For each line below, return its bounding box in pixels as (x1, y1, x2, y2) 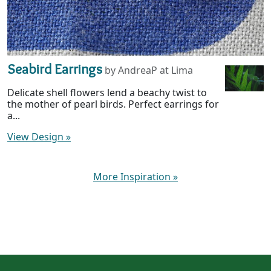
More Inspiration (93, 170, 173, 184)
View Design (7, 130, 66, 144)
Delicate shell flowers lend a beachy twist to (7, 86, 207, 100)
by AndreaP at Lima (105, 64, 193, 77)
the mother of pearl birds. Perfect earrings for (7, 97, 219, 111)
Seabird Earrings (7, 60, 102, 78)
